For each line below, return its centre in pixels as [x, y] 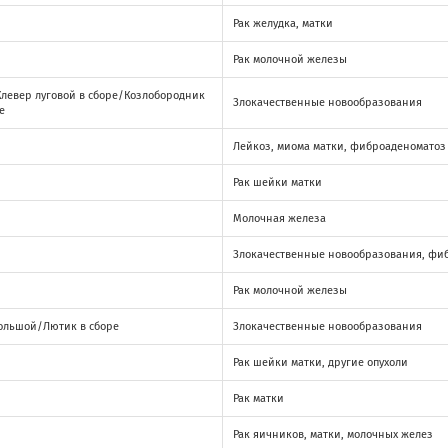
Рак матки [258, 398]
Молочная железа [279, 218]
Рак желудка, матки [283, 23]
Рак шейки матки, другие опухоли [320, 362]
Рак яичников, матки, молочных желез [333, 434]
